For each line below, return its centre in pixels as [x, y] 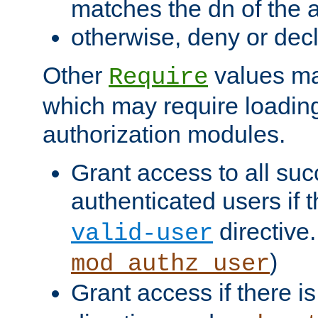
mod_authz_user [170, 264]
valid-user [142, 234]
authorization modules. [164, 134]
